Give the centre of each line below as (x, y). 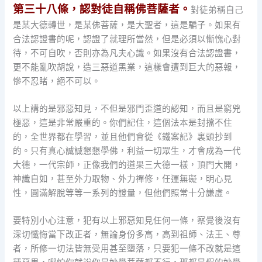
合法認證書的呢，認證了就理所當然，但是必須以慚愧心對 (127, 39)
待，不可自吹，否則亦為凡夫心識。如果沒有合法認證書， (127, 53)
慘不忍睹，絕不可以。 (57, 81)
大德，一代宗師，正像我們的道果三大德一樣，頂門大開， (127, 165)
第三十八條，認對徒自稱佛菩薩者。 (102, 9)
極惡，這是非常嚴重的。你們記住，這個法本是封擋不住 (123, 123)
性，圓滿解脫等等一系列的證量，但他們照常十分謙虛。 (123, 193)
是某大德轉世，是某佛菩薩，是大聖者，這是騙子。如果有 (127, 25)
